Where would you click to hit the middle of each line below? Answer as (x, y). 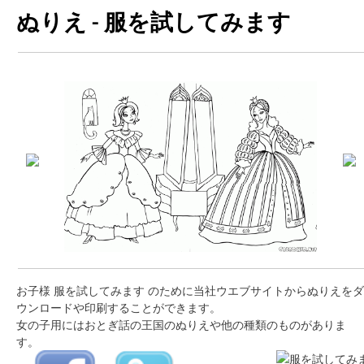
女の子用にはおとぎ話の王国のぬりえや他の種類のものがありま (181, 324)
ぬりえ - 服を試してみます (154, 24)
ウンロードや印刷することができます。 (119, 307)
